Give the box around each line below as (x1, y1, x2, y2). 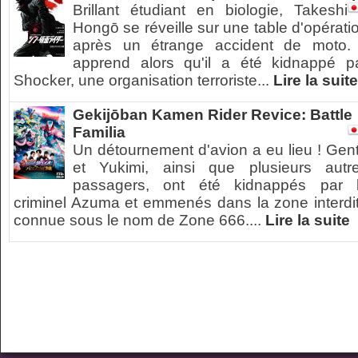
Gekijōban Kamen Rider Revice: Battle (73, 106, 352, 123)
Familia (73, 124, 125, 141)
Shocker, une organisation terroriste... (14, 72, 273, 89)
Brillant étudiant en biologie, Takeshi (73, 2, 348, 18)
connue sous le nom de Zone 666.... (14, 212, 265, 229)
